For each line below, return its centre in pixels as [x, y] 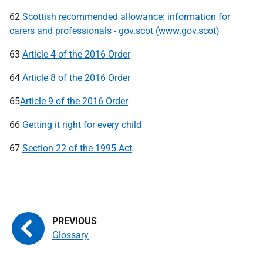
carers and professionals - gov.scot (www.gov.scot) [114, 31]
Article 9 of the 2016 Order [74, 101]
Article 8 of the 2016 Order [76, 78]
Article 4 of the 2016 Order [76, 54]
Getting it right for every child [82, 125]
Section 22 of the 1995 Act [77, 148]
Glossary [70, 235]
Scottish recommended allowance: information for [126, 17]
